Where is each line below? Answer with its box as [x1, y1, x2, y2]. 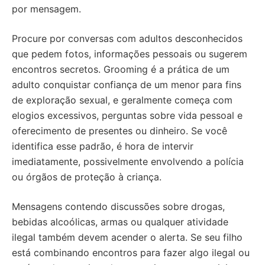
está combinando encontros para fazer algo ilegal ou [12, 247, 250, 259]
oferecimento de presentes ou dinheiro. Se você [12, 125, 227, 137]
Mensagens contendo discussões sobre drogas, [12, 201, 225, 213]
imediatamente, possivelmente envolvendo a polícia [12, 156, 244, 168]
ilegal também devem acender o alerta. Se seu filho [12, 231, 243, 244]
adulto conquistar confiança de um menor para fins [12, 79, 241, 91]
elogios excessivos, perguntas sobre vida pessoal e [12, 109, 243, 122]
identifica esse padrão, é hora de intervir [12, 140, 193, 153]
